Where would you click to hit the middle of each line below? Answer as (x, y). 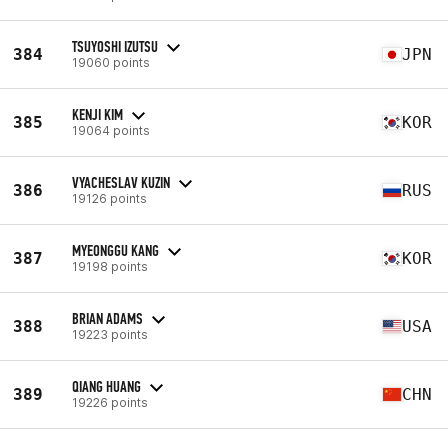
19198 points (110, 266)
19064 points (111, 130)
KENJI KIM (97, 114)
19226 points (110, 402)
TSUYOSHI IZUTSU (115, 46)
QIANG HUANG (106, 386)
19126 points (109, 198)
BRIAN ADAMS (107, 318)
